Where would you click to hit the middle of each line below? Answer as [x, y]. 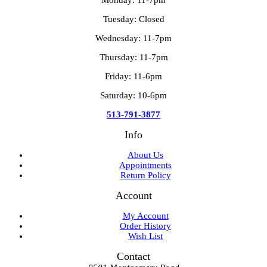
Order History [145, 226]
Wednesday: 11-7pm [133, 38]
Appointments [145, 165]
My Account [145, 215]
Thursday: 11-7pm [133, 57]
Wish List [145, 236]
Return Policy [145, 175]
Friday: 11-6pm [133, 76]
